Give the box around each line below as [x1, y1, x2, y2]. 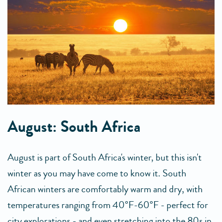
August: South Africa [7, 115, 141, 139]
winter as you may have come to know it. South [7, 166, 186, 181]
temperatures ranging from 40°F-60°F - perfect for [7, 198, 208, 213]
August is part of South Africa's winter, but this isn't [7, 150, 202, 165]
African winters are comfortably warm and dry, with [7, 182, 203, 197]
